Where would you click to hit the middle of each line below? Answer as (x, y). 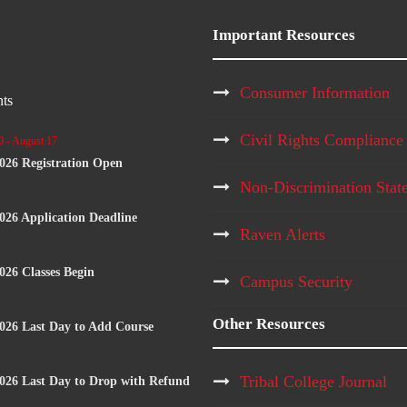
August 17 (35, 141)
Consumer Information (315, 93)
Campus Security (296, 282)
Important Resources (284, 35)
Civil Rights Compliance (322, 140)
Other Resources (269, 324)
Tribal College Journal (313, 382)
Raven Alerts (283, 235)
